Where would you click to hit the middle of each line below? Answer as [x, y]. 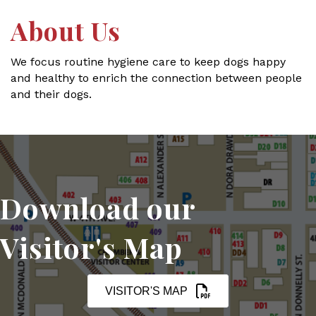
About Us [66, 31]
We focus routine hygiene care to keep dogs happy [148, 62]
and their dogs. [51, 95]
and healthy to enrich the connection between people [156, 78]
